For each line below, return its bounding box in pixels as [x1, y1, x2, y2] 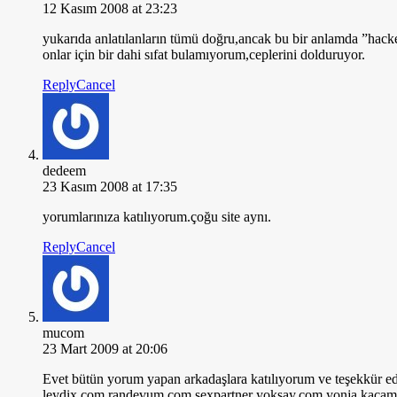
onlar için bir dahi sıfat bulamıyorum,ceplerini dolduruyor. [43, 46, 365, 62]
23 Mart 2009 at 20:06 [43, 340, 167, 356]
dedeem [43, 162, 86, 178]
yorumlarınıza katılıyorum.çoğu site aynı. [43, 208, 271, 224]
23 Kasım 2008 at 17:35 [43, 178, 177, 194]
